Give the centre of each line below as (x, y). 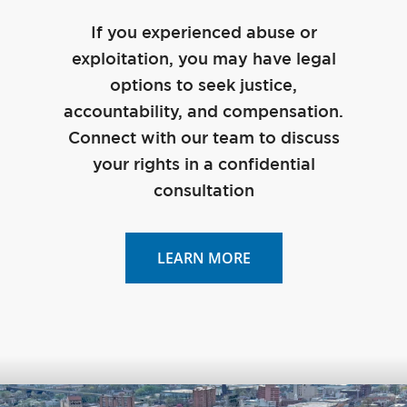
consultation (203, 191)
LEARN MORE (203, 258)
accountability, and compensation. (203, 112)
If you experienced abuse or (203, 33)
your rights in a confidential (203, 165)
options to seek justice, (203, 86)
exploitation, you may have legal (203, 60)
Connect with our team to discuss (203, 139)
